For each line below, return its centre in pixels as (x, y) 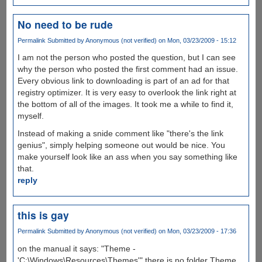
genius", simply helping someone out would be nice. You (121, 145)
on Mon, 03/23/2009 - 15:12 (196, 41)
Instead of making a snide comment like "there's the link (120, 134)
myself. (30, 116)
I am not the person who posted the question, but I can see (126, 58)
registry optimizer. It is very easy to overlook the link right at (127, 93)
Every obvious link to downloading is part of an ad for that (123, 81)
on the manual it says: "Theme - (76, 248)
